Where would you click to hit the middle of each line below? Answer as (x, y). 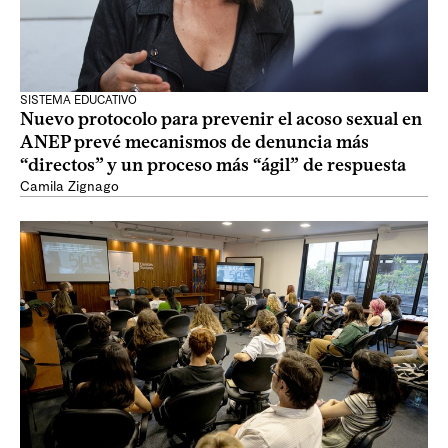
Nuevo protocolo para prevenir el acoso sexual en (221, 119)
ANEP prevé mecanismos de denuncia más (194, 142)
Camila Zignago (69, 186)
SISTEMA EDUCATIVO (78, 100)
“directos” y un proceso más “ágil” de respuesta (213, 165)
